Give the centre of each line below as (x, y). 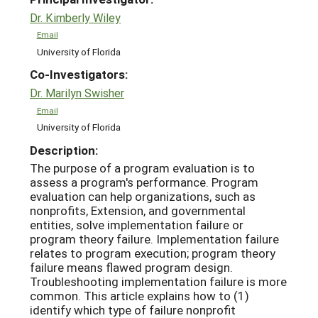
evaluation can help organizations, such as (143, 197)
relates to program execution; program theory (153, 253)
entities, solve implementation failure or (137, 225)
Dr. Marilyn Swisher (77, 93)
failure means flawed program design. (131, 268)
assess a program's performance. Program (144, 182)
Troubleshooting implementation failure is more (158, 282)
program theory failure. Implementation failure (154, 239)
